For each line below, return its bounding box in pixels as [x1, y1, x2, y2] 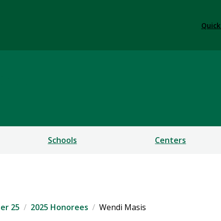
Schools [47, 135, 77, 146]
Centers [155, 135, 186, 146]
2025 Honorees [31, 202, 88, 213]
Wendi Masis [99, 202, 146, 213]
